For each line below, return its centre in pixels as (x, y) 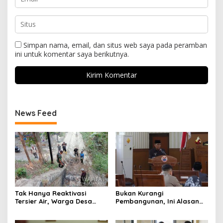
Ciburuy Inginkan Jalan (53, 209)
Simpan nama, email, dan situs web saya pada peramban (115, 45)
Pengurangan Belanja (151, 217)
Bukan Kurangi (139, 193)
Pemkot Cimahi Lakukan (154, 209)
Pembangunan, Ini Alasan (157, 201)
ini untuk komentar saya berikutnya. (72, 54)
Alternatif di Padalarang (56, 217)
